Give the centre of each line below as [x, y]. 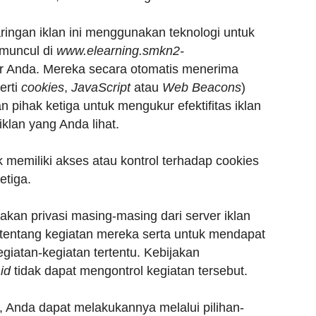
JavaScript [101, 87]
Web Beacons [202, 87]
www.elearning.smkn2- [120, 51]
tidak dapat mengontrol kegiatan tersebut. [129, 271]
